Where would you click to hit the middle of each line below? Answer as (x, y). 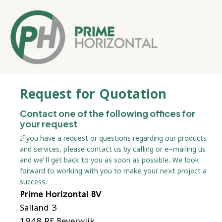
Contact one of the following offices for (108, 113)
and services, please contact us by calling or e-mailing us (113, 149)
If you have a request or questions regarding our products (113, 138)
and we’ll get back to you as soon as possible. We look (110, 160)
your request (49, 124)
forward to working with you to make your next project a (113, 171)
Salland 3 (38, 208)
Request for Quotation (93, 96)
